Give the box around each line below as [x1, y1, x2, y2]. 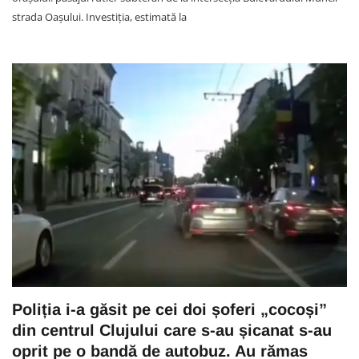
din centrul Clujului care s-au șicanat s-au [12, 321, 332, 339]
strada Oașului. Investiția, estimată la [12, 9, 187, 24]
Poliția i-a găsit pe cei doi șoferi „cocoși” [12, 300, 327, 318]
